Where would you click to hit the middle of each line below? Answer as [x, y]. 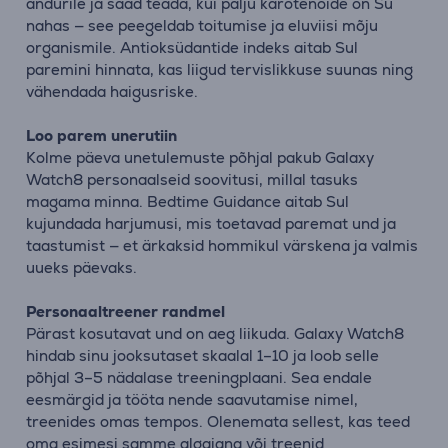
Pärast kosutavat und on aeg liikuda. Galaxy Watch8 [215, 333]
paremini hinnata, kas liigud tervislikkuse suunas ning [219, 69]
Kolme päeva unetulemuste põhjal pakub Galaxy [200, 157]
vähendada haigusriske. [112, 91]
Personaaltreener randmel [125, 311]
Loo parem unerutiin [101, 135]
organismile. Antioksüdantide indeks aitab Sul [192, 47]
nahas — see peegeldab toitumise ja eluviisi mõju [202, 25]
